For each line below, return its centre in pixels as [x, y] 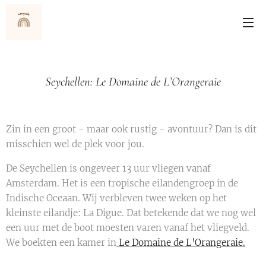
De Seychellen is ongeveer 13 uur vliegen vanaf [108, 168]
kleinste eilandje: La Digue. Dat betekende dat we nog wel [131, 213]
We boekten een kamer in [61, 243]
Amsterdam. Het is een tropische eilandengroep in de [122, 183]
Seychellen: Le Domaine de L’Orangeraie [133, 82]
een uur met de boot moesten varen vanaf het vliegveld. [128, 228]
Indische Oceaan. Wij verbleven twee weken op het [116, 198]
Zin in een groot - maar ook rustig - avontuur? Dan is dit [131, 129]
